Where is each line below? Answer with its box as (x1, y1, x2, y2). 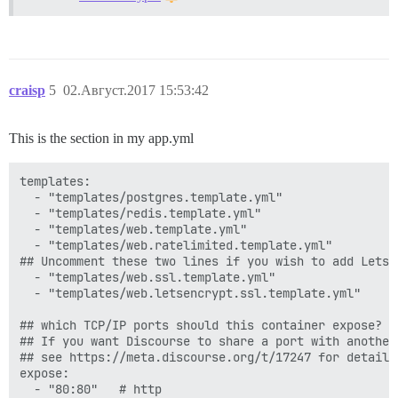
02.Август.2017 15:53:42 (63, 82, 209, 98)
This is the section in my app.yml (9, 130, 194, 146)
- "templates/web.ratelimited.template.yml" (20, 236, 332, 253)
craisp (9, 82, 45, 98)
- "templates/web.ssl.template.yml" (20, 268, 275, 285)
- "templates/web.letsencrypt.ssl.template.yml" (20, 284, 361, 301)
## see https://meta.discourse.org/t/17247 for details (20, 348, 396, 365)
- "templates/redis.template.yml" (20, 204, 261, 221)
